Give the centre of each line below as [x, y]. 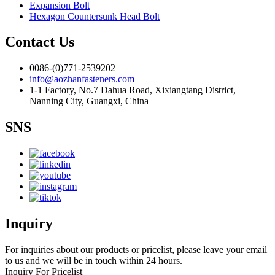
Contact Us [40, 42]
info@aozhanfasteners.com [82, 79]
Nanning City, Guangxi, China [89, 101]
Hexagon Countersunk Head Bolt [95, 16]
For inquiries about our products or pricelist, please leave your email [136, 250]
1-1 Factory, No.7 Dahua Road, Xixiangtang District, [133, 90]
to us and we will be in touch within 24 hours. [94, 261]
